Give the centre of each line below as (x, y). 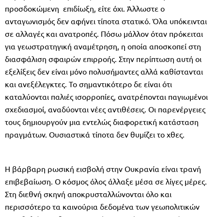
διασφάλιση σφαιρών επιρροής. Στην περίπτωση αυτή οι (103, 58)
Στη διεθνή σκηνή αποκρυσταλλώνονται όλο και (88, 194)
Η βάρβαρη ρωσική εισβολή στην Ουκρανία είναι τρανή (103, 168)
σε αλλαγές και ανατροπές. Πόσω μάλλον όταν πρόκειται (104, 33)
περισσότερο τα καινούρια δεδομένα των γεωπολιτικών (102, 206)
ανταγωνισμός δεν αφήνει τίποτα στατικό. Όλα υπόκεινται (106, 21)
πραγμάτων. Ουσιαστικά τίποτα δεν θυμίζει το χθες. (95, 134)
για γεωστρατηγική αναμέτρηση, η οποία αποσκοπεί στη (103, 46)
